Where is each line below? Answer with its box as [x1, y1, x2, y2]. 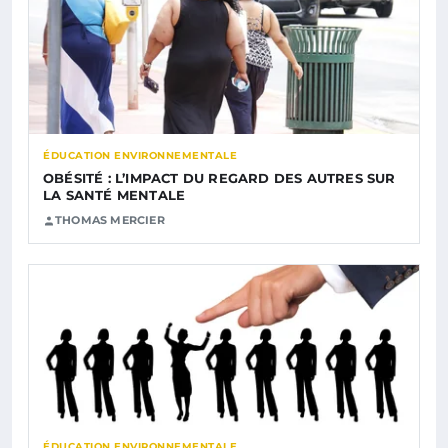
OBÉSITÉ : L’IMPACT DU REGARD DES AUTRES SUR [43, 170, 396, 187]
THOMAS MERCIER [55, 213, 165, 228]
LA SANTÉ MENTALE [43, 187, 186, 204]
